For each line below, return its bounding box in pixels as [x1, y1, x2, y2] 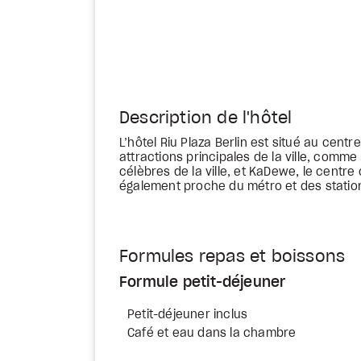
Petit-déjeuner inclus [127, 309, 248, 321]
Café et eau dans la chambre [127, 328, 297, 339]
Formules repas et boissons [119, 249, 346, 265]
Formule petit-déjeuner [119, 276, 286, 290]
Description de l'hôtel [119, 110, 293, 127]
